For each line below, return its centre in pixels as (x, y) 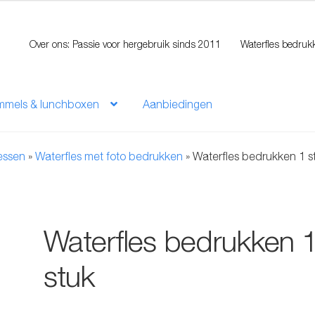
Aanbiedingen (178, 104)
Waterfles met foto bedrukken (109, 156)
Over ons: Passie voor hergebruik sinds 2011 (125, 44)
